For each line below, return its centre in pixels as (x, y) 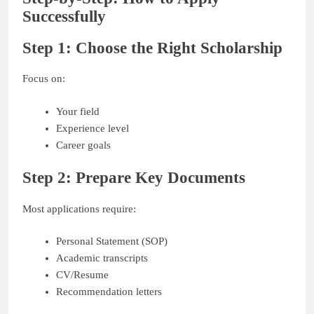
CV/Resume (82, 275)
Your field (77, 111)
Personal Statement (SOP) (111, 241)
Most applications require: (79, 209)
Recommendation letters (109, 292)
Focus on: (44, 79)
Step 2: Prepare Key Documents (134, 178)
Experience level (92, 128)
